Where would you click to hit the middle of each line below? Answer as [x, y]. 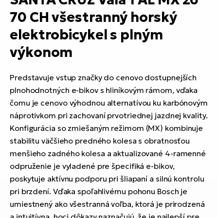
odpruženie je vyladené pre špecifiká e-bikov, [92, 166]
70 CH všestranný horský [93, 18]
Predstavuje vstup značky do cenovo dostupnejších [103, 78]
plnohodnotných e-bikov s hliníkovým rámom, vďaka [104, 90]
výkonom [41, 53]
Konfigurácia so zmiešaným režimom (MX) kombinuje [107, 128]
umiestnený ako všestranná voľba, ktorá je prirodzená [107, 204]
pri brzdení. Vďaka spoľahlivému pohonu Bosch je [99, 191]
